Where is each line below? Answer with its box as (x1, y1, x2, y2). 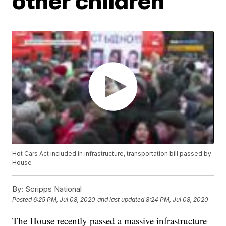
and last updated (97, 195, 145, 203)
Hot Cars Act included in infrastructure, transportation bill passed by (12, 149, 212, 157)
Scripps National (23, 184, 82, 194)
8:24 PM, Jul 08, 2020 (146, 195, 209, 203)
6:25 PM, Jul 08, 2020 (33, 195, 96, 203)
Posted (12, 195, 34, 203)
